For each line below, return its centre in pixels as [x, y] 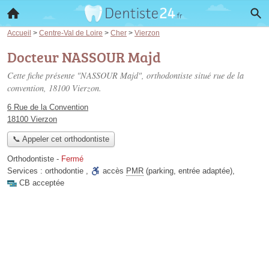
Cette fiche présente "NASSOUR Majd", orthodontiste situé [110, 75]
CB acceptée [42, 183]
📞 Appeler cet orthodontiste [61, 139]
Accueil [19, 33]
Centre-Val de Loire [71, 33]
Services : [26, 171]
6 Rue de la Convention [48, 107]
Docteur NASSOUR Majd [84, 57]
